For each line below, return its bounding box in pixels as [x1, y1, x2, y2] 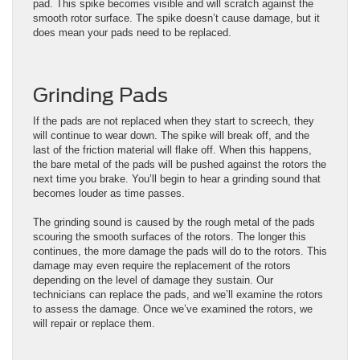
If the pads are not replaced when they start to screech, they [33, 115, 314, 128]
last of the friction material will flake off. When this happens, [33, 144, 312, 157]
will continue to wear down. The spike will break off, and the [33, 129, 309, 142]
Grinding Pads [33, 84, 168, 108]
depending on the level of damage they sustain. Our [33, 274, 273, 287]
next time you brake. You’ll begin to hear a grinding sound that [33, 173, 321, 186]
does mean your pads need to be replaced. [33, 27, 231, 39]
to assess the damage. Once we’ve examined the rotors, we [33, 303, 313, 316]
